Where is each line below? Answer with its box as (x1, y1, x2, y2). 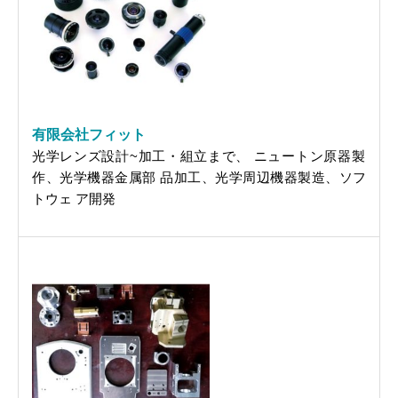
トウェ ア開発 (32, 190, 115, 206)
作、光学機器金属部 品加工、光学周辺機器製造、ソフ (32, 169, 366, 185)
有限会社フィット (32, 126, 146, 142)
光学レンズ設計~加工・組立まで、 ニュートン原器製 (32, 147, 366, 163)
